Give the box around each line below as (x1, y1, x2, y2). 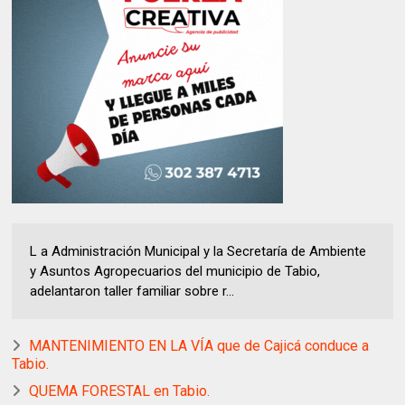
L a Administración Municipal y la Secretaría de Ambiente (30, 243, 367, 260)
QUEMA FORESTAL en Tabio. (29, 382, 211, 400)
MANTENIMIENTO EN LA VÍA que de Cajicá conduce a (29, 337, 370, 355)
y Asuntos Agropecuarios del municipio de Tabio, (30, 263, 321, 280)
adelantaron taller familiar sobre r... (30, 283, 235, 300)
